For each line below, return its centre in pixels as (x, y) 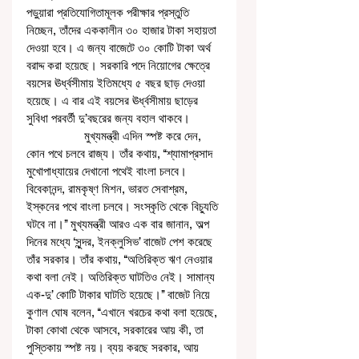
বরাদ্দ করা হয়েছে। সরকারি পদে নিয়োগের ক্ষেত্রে (120, 66)
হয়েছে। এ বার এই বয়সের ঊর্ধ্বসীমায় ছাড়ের (114, 101)
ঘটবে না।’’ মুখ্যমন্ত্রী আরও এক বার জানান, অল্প (119, 224)
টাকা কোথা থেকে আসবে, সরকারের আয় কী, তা (117, 330)
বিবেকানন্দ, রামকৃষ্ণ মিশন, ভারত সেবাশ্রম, (109, 189)
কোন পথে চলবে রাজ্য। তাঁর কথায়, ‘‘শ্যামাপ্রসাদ (121, 154)
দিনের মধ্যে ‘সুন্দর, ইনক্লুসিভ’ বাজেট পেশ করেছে (121, 242)
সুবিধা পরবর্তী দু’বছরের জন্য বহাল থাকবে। (110, 119)
